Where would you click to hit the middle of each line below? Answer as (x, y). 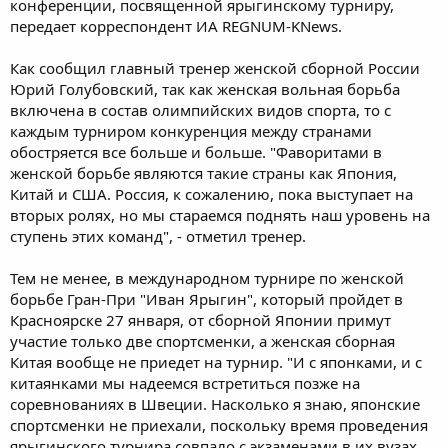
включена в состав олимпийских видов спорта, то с (200, 110)
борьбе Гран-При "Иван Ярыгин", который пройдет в (206, 299)
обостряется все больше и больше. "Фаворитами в (196, 152)
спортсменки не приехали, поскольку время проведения (219, 425)
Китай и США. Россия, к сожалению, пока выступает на (211, 194)
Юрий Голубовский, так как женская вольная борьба (205, 89)
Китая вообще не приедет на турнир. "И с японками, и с (216, 362)
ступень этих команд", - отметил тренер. (158, 236)
